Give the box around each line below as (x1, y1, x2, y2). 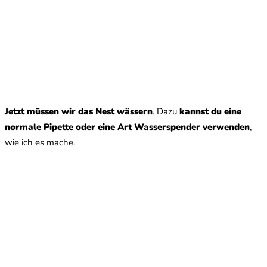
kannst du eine (179, 105, 241, 117)
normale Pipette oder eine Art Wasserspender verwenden (5, 120, 250, 133)
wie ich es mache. (5, 136, 75, 148)
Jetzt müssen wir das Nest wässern (5, 105, 153, 117)
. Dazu (153, 105, 179, 117)
